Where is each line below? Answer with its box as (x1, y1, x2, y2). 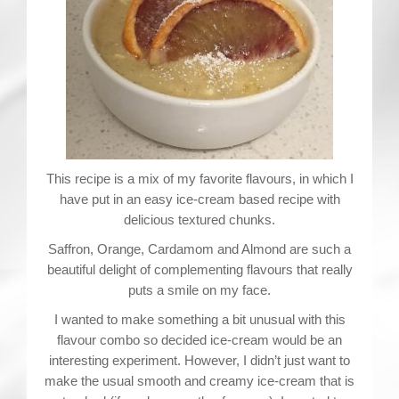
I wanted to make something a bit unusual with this (53, 312, 346, 327)
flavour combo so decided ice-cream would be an (57, 332, 342, 347)
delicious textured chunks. (124, 212, 275, 227)
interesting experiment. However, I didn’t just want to (49, 353, 350, 368)
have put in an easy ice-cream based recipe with (59, 191, 340, 207)
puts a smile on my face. (128, 282, 271, 297)
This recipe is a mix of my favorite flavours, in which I (45, 171, 354, 186)
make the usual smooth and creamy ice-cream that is (45, 373, 354, 388)
